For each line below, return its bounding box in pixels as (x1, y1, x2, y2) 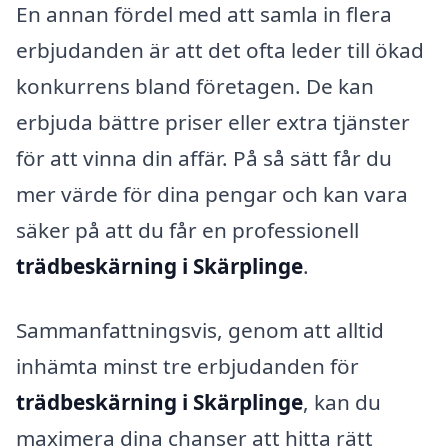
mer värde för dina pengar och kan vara (16, 180, 408, 209)
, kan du (303, 387, 381, 416)
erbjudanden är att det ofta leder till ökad (16, 36, 424, 65)
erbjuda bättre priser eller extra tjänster (16, 108, 410, 137)
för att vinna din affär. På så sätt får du (16, 144, 392, 173)
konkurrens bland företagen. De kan (16, 72, 374, 101)
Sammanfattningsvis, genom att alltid (16, 315, 384, 344)
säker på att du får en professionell (16, 216, 359, 245)
